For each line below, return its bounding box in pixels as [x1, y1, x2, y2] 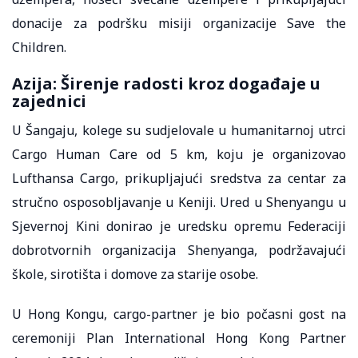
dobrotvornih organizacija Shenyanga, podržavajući [12, 241, 346, 259]
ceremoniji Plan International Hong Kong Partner [12, 328, 346, 347]
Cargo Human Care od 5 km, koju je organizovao [12, 145, 346, 163]
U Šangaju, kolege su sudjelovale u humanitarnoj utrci [12, 121, 346, 139]
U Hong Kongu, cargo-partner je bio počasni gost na [12, 304, 346, 323]
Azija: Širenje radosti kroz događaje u [12, 72, 320, 94]
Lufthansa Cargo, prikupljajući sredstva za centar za [12, 169, 346, 187]
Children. [12, 38, 70, 56]
